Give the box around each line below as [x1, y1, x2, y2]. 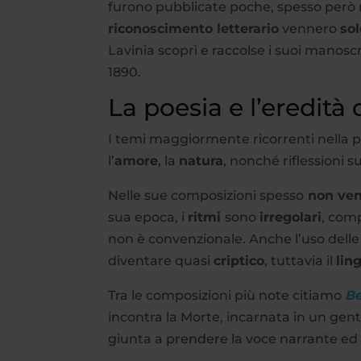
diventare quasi [108, 252, 214, 268]
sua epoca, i [108, 209, 189, 225]
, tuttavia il [264, 252, 337, 268]
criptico [214, 252, 265, 268]
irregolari [259, 209, 322, 225]
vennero [279, 20, 341, 36]
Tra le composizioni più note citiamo [108, 287, 342, 303]
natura [179, 152, 224, 168]
